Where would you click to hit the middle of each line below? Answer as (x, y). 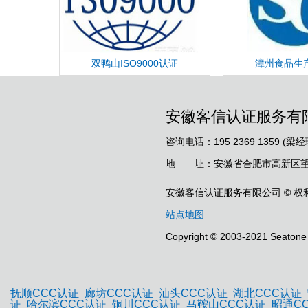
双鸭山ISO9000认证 (135, 63)
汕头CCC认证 (193, 293)
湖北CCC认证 (267, 293)
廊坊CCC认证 (119, 293)
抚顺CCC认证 (45, 293)
